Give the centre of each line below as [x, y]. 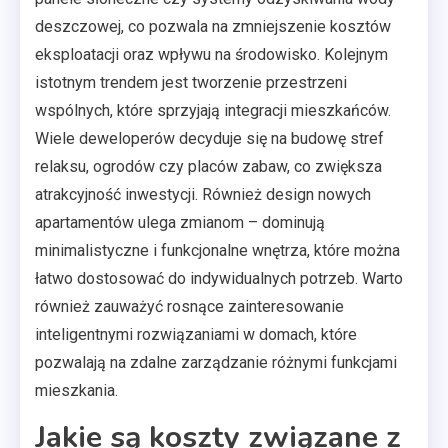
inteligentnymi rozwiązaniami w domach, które [196, 334]
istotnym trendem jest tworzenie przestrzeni [191, 82]
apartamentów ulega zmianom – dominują [180, 222]
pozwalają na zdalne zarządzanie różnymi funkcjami [216, 362]
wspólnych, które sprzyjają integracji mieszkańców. [213, 110]
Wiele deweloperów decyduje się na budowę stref [209, 138]
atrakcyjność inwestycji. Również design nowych [203, 194]
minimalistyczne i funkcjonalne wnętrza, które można [217, 250]
